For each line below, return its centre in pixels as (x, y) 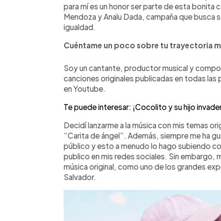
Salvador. (80, 177)
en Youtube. (85, 88)
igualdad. (80, 27)
